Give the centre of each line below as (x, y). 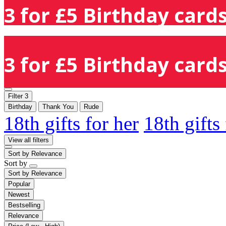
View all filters (29, 140)
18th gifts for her (71, 123)
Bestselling (24, 205)
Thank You (58, 106)
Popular (19, 184)
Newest (19, 194)
